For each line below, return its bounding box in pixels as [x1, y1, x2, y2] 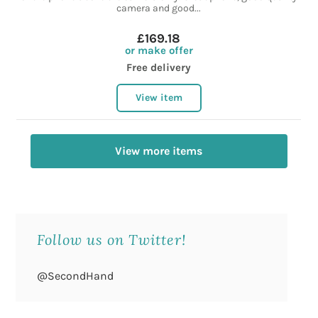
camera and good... [116, 2, 202, 15]
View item [135, 92, 182, 104]
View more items [115, 144, 203, 158]
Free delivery [126, 61, 192, 75]
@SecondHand [37, 269, 114, 283]
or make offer [124, 44, 193, 57]
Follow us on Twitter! [37, 230, 187, 249]
